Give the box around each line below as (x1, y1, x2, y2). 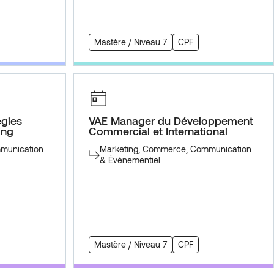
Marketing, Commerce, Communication (99, 144, 251, 155)
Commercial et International (89, 124, 228, 138)
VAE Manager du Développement (89, 114, 253, 128)
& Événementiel (99, 155, 160, 166)
